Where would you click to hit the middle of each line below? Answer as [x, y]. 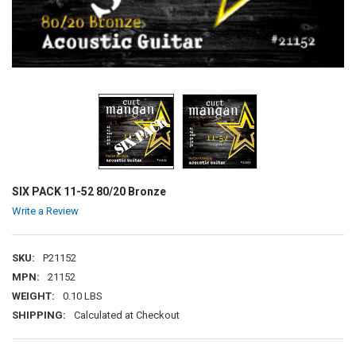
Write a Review [45, 211]
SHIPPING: [39, 315]
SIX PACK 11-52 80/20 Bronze [89, 191]
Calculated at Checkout [126, 315]
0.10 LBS [82, 296]
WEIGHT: [33, 296]
